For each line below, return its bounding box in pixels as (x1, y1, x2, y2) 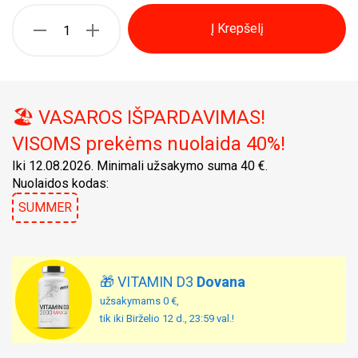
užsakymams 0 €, (100, 295, 179, 307)
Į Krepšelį (210, 21, 264, 36)
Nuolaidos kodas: (12, 176, 109, 191)
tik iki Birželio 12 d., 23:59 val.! (100, 312, 234, 324)
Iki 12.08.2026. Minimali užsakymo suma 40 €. (12, 158, 268, 173)
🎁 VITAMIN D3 (100, 273, 197, 290)
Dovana (197, 273, 245, 290)
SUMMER (18, 200, 72, 215)
